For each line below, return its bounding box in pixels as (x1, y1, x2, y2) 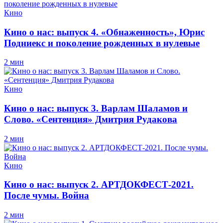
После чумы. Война (4, 190, 89, 201)
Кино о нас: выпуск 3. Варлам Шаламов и (4, 103, 188, 114)
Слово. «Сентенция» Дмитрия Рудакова (4, 114, 177, 125)
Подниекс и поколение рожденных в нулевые (4, 37, 200, 48)
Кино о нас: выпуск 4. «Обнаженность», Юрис (4, 26, 205, 37)
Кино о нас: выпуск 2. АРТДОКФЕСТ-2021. (4, 179, 194, 190)
